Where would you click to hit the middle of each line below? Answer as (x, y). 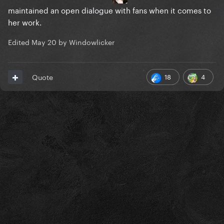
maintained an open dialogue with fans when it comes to (109, 10)
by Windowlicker (85, 42)
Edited (20, 42)
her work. (25, 22)
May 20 (44, 42)
